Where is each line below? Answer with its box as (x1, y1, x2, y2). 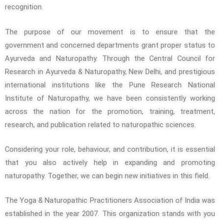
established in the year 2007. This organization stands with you (5, 209, 215, 219)
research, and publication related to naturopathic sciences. (5, 120, 196, 129)
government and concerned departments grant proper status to (5, 40, 215, 50)
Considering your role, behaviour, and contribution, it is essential (5, 144, 215, 154)
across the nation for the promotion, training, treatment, (5, 107, 215, 116)
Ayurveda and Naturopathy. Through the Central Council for (5, 54, 215, 63)
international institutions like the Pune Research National (5, 80, 215, 89)
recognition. (5, 2, 43, 12)
